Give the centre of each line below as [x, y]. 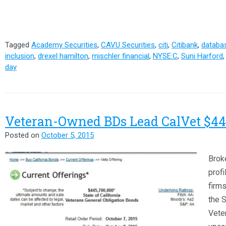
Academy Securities [64, 45]
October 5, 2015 [68, 135]
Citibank [185, 45]
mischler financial [121, 56]
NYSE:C [165, 56]
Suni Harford [202, 56]
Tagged [18, 45]
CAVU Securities [128, 45]
